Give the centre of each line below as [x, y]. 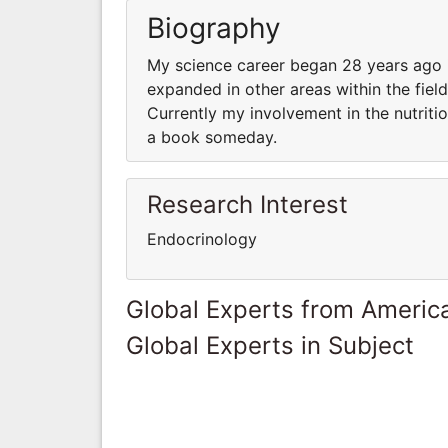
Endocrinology [202, 238]
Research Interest [247, 204]
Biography [214, 27]
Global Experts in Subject [270, 345]
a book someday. [212, 136]
